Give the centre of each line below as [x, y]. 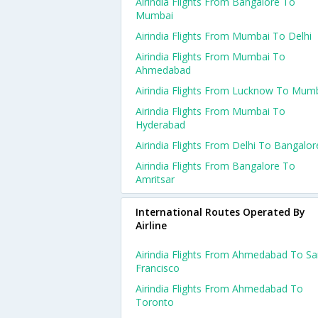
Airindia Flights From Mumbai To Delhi [224, 36]
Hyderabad [160, 125]
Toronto [155, 302]
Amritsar [155, 179]
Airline [151, 225]
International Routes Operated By [220, 212]
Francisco [158, 268]
